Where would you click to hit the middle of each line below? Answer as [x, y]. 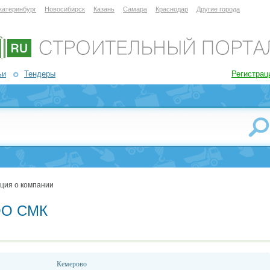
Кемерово [72, 264]
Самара [135, 9]
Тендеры [40, 74]
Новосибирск [65, 9]
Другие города [218, 9]
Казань [104, 9]
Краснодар [172, 9]
